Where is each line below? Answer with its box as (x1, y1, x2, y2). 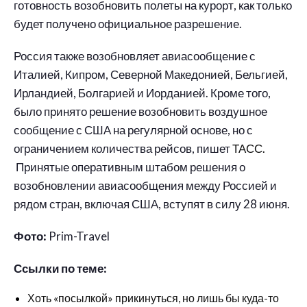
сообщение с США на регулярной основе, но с (14, 123, 253, 137)
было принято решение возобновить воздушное (14, 104, 267, 119)
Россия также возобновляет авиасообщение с (14, 49, 256, 63)
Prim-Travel (47, 229, 110, 243)
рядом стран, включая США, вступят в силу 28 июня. (14, 197, 290, 211)
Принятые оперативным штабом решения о (14, 160, 245, 174)
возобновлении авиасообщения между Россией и (14, 178, 277, 193)
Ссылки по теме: (14, 261, 109, 275)
